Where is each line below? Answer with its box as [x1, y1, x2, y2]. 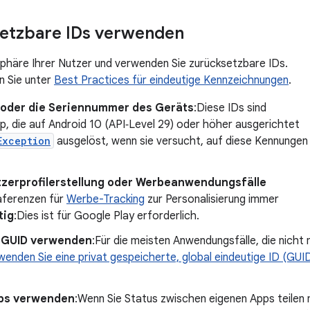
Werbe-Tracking [66, 192, 145, 206]
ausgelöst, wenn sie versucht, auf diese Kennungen [54, 134, 308, 148]
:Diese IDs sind [194, 101, 266, 115]
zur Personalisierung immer [145, 192, 279, 206]
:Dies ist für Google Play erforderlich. [14, 209, 199, 223]
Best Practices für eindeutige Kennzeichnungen [54, 73, 289, 87]
